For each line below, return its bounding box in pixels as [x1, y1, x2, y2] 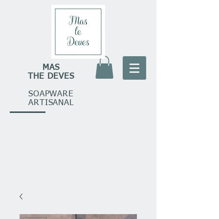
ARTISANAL [28, 99, 74, 107]
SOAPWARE [28, 90, 74, 98]
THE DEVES [28, 72, 74, 81]
